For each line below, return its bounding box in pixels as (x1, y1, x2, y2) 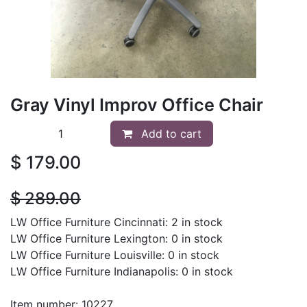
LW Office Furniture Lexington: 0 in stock (10, 231, 223, 245)
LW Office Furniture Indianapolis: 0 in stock (10, 264, 233, 278)
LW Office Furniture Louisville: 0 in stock (10, 247, 219, 262)
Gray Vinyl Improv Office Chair (10, 94, 263, 115)
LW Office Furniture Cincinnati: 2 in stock (10, 214, 223, 229)
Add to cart (138, 126, 202, 140)
